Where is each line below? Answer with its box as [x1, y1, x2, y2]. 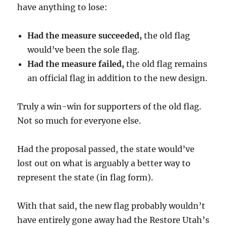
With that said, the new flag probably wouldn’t [17, 201, 206, 211]
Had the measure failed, [27, 59, 125, 69]
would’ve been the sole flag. [27, 45, 140, 55]
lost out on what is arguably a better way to [17, 158, 191, 169]
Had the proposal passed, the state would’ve [17, 144, 195, 155]
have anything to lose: [17, 2, 108, 13]
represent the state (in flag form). [17, 172, 154, 183]
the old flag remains [124, 59, 208, 69]
